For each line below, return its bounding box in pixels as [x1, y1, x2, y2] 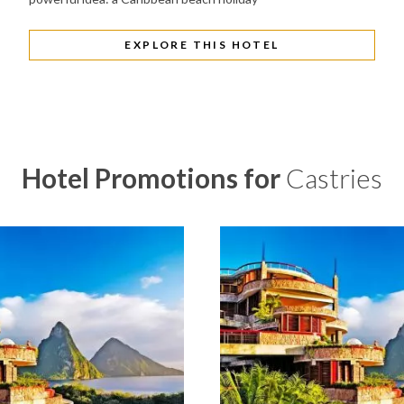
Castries [286, 161, 382, 194]
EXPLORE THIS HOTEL [124, 38, 280, 51]
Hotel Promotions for [22, 161, 286, 194]
